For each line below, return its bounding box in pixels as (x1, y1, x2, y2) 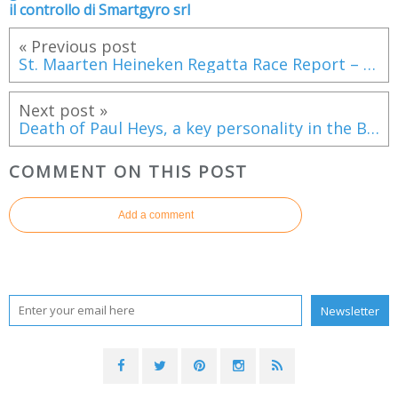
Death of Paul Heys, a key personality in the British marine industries (367, 116, 379, 139)
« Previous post (19, 35, 137, 57)
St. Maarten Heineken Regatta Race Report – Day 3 (363, 52, 376, 75)
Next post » (19, 99, 107, 121)
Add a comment (117, 209, 194, 222)
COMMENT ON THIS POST (9, 160, 248, 183)
